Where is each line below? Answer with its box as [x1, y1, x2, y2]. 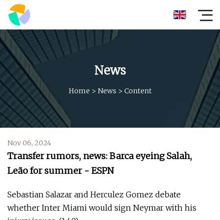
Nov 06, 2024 [7, 138, 51, 147]
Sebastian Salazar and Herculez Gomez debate [7, 190, 181, 199]
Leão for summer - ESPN [7, 165, 114, 176]
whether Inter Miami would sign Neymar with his [7, 203, 196, 213]
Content [124, 86, 152, 95]
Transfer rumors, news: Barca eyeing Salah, [7, 150, 192, 162]
